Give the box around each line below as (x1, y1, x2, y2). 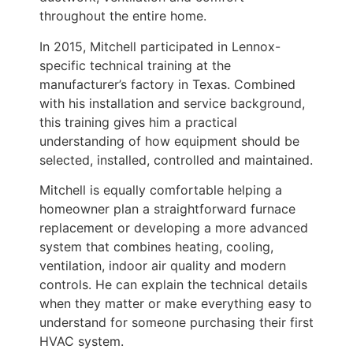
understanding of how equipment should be (39, 132, 299, 149)
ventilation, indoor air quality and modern (39, 257, 286, 273)
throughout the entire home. (39, 8, 206, 24)
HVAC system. (39, 333, 124, 349)
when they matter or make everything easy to (39, 295, 312, 311)
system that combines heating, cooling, (39, 238, 273, 255)
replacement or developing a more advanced (39, 219, 308, 236)
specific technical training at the (39, 57, 231, 73)
